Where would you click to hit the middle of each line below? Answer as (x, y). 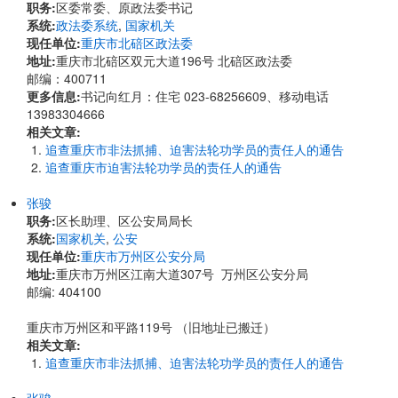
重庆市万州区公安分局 (143, 256)
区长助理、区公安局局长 (124, 220)
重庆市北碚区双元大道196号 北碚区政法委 (174, 60)
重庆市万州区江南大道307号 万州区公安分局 (186, 274)
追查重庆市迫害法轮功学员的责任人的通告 (163, 167)
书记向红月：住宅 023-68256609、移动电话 (205, 96)
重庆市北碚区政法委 (137, 43)
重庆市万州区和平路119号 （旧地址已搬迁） (151, 327)
